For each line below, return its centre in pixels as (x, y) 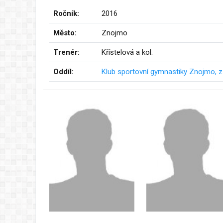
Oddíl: (63, 71)
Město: (65, 33)
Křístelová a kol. (127, 52)
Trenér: (66, 52)
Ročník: (66, 13)
